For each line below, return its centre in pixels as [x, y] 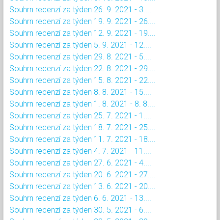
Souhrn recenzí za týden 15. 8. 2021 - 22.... [82, 80]
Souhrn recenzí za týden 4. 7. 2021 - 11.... [80, 151]
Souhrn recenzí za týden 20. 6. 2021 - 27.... [82, 174]
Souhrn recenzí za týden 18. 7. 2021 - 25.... [82, 127]
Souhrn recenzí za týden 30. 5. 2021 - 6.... [80, 210]
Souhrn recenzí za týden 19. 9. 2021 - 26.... [82, 21]
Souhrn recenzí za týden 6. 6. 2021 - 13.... [80, 198]
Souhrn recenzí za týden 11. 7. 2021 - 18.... [82, 139]
